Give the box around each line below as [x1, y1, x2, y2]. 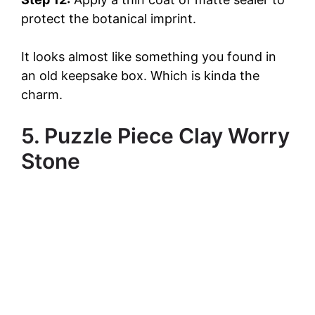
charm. [21, 86, 63, 102]
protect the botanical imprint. [21, 11, 196, 26]
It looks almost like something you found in [21, 49, 276, 64]
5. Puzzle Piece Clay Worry [21, 122, 290, 148]
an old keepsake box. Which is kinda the [21, 67, 259, 83]
